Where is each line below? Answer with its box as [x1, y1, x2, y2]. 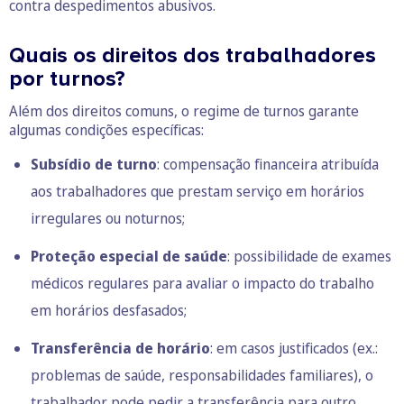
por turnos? [9, 65, 125, 92]
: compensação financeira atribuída [157, 153, 379, 174]
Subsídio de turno [31, 153, 157, 174]
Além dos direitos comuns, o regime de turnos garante [9, 100, 359, 121]
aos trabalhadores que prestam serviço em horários [31, 180, 364, 201]
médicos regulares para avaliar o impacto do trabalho [31, 272, 374, 293]
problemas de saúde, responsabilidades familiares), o [31, 364, 373, 385]
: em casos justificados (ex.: [210, 337, 378, 358]
